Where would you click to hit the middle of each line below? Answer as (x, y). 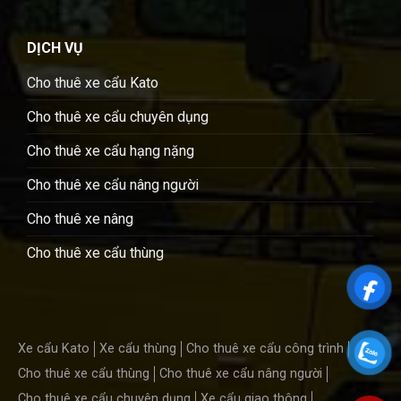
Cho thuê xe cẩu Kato (93, 82)
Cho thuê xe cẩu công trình (265, 348)
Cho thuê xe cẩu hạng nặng (111, 150)
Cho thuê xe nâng (80, 218)
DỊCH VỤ (55, 47)
